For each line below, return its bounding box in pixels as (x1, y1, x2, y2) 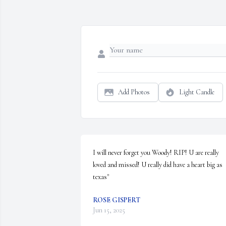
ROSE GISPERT (93, 196, 140, 205)
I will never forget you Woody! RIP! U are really (93, 148, 219, 157)
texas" (93, 173, 109, 182)
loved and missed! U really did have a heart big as (93, 160, 222, 169)
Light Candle (179, 88, 214, 97)
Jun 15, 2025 (93, 206, 125, 215)
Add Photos (118, 88, 150, 97)
